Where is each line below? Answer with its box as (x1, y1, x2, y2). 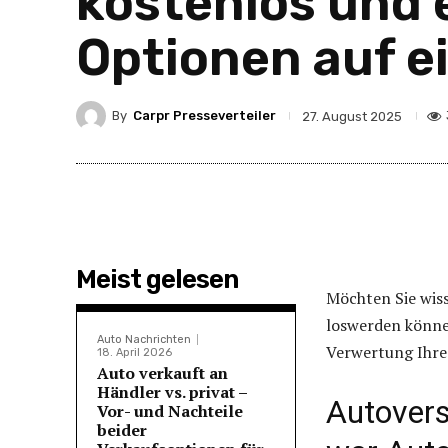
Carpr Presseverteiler (133, 108, 276, 124)
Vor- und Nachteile (97, 399, 243, 422)
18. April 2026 (97, 345, 172, 359)
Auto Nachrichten (97, 332, 191, 346)
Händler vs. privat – (97, 380, 248, 403)
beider (97, 418, 147, 441)
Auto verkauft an (97, 361, 228, 384)
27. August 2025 (302, 108, 402, 124)
